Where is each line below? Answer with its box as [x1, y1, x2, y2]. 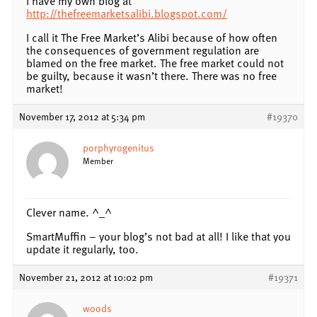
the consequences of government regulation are [26, 41, 259, 59]
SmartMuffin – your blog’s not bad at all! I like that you [26, 227, 291, 245]
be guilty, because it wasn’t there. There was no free [26, 67, 277, 84]
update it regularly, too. [26, 240, 139, 258]
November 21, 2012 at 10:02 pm [19, 269, 153, 284]
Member [83, 154, 113, 167]
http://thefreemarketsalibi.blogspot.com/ [26, 4, 227, 22]
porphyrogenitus [83, 139, 154, 155]
